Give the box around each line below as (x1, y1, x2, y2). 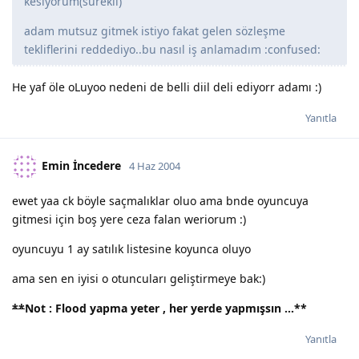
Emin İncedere (42, 157, 121, 173)
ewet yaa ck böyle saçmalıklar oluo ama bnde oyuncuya (12, 192, 309, 208)
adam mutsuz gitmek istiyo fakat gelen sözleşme (24, 22, 285, 38)
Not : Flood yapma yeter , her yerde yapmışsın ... (25, 300, 294, 316)
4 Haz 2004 (129, 158, 180, 173)
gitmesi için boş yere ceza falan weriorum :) (12, 211, 246, 227)
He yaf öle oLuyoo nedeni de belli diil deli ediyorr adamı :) (12, 79, 321, 95)
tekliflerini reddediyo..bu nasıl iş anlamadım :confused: (24, 41, 321, 57)
